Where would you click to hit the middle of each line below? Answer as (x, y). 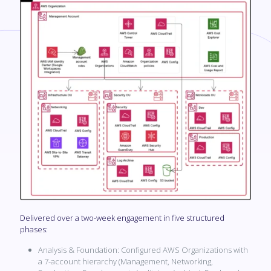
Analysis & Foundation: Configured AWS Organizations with (143, 250)
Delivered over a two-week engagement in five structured (122, 218)
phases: (34, 230)
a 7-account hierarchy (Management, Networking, (126, 262)
